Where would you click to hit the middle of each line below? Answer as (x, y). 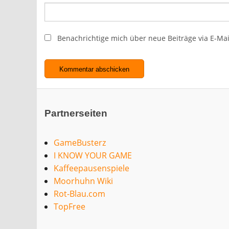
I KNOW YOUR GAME (93, 156)
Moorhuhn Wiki (83, 181)
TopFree (69, 207)
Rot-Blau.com (79, 194)
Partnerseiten (76, 113)
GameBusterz (79, 143)
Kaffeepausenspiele (91, 168)
